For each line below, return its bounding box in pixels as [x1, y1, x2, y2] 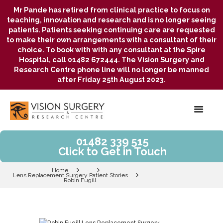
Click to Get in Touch [58, 144, 167, 158]
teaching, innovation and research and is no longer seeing [7, 16, 216, 24]
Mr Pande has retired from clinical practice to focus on [13, 6, 210, 14]
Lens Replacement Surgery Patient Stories [12, 172, 128, 179]
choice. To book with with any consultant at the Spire [17, 46, 206, 54]
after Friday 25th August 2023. [57, 76, 166, 84]
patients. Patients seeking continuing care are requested [8, 26, 215, 34]
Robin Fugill [63, 177, 96, 184]
